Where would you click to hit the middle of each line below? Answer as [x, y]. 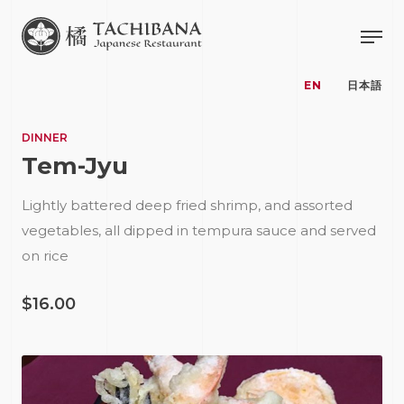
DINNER [45, 138]
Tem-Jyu [75, 166]
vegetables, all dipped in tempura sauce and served [199, 230]
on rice [45, 256]
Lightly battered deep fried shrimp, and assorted [187, 205]
